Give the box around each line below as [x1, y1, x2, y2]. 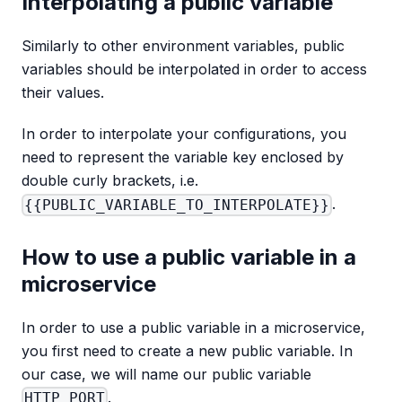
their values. [22, 83, 104, 102]
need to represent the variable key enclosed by [22, 148, 344, 167]
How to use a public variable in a [22, 243, 356, 270]
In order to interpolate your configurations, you [22, 125, 346, 144]
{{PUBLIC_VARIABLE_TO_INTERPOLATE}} [24, 196, 330, 214]
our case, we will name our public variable [22, 364, 311, 383]
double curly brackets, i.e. [22, 171, 198, 190]
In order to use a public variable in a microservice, [22, 318, 365, 336]
